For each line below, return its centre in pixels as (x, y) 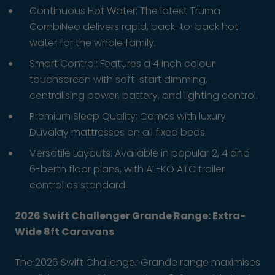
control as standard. (78, 185)
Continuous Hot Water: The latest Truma (125, 10)
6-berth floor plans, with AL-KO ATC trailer (127, 169)
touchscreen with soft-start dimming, (118, 79)
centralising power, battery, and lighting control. (144, 95)
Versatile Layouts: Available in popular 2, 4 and (140, 153)
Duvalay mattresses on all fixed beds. (118, 132)
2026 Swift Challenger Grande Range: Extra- (130, 215)
